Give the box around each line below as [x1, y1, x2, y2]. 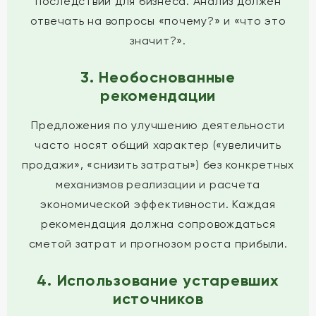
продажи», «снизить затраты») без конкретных [21, 158, 295, 171]
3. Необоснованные [80, 68, 236, 87]
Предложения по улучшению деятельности [31, 119, 285, 132]
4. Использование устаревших [37, 271, 279, 290]
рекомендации [100, 86, 216, 105]
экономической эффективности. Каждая [40, 197, 276, 211]
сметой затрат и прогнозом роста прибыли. [28, 237, 288, 250]
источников [112, 289, 204, 308]
